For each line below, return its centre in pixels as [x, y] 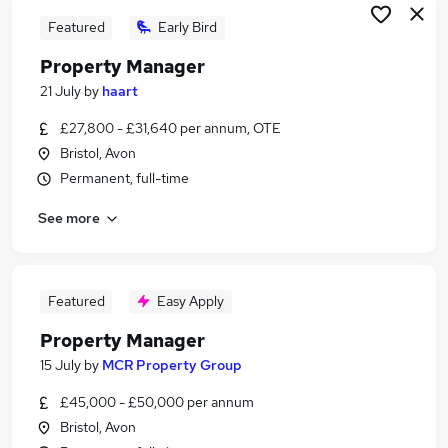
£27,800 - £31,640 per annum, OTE [170, 128]
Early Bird [187, 27]
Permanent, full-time [124, 178]
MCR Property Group [172, 365]
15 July [60, 365]
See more [69, 217]
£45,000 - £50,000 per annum [157, 402]
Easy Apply [190, 301]
